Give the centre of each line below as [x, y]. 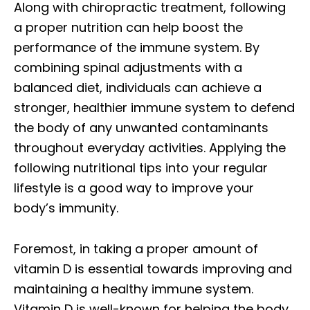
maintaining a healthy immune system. [134, 289]
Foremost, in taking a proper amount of [136, 248]
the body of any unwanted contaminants [141, 127]
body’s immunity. [66, 208]
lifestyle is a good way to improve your [134, 188]
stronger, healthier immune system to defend [154, 107]
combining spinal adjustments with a [128, 67]
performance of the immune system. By [137, 47]
